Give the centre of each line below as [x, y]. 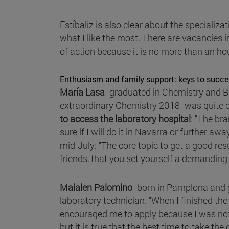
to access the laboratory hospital [125, 118]
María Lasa [82, 92]
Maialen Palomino [96, 187]
